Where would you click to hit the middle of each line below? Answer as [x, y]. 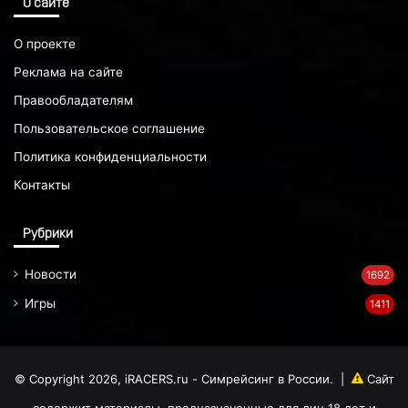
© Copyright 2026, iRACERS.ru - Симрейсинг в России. [173, 379]
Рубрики [48, 235]
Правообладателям [73, 101]
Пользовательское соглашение [109, 129]
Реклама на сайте [68, 72]
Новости [51, 275]
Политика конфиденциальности [110, 157]
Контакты [42, 185]
